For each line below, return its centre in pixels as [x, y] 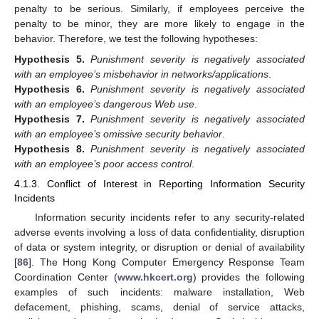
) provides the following [249, 277]
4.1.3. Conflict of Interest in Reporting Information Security [159, 183]
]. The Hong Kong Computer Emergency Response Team [167, 262]
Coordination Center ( [66, 277]
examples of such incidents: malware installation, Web [159, 292]
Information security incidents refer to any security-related [169, 217]
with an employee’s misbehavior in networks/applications [141, 74]
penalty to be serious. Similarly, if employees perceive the [159, 9]
